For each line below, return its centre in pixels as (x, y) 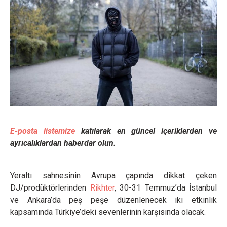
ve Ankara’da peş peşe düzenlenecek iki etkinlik (113, 200)
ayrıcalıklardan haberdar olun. (63, 143)
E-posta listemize (43, 131)
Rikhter (102, 188)
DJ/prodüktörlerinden (50, 188)
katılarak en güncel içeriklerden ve (146, 131)
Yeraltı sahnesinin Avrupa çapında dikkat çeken (113, 176)
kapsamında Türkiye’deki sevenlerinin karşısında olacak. (108, 212)
